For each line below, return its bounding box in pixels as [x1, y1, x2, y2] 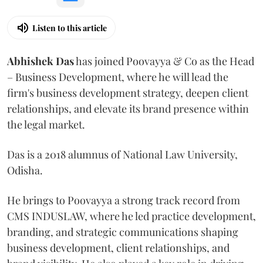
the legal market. [7, 117, 85, 132]
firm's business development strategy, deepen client [7, 86, 248, 100]
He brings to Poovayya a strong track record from [7, 193, 240, 208]
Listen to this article [32, 22, 107, 33]
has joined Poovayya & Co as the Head [74, 54, 254, 69]
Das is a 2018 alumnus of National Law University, [7, 147, 238, 162]
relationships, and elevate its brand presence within [7, 102, 249, 116]
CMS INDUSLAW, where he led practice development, [7, 209, 256, 224]
